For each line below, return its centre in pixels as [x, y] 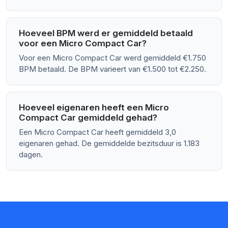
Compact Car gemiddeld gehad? [88, 118]
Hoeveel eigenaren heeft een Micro [94, 108]
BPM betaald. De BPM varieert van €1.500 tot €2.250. [112, 69]
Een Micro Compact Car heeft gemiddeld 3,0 [97, 132]
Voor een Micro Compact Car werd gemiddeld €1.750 [112, 58]
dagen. [31, 155]
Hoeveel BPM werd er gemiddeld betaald [106, 33]
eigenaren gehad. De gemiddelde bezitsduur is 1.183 [109, 144]
